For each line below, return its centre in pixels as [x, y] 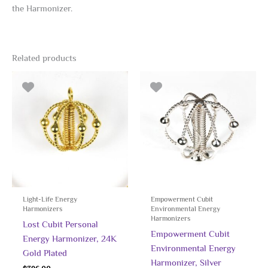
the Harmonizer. [42, 9]
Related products [44, 58]
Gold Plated [45, 253]
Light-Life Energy [50, 199]
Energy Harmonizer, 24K [69, 238]
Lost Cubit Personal [60, 224]
